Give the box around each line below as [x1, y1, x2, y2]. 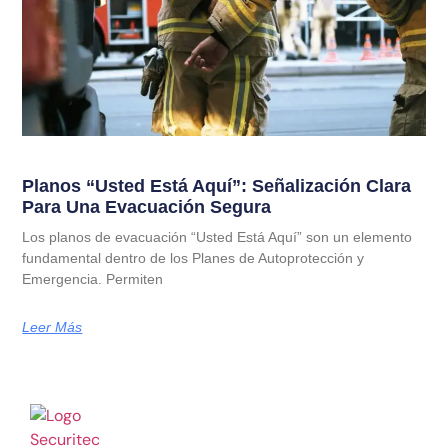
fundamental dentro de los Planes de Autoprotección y [22, 250, 365, 267]
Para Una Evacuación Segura [22, 197, 272, 218]
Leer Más [22, 319, 83, 336]
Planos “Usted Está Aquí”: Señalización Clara [22, 176, 412, 197]
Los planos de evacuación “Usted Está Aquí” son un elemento [22, 229, 413, 246]
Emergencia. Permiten [22, 271, 164, 288]
